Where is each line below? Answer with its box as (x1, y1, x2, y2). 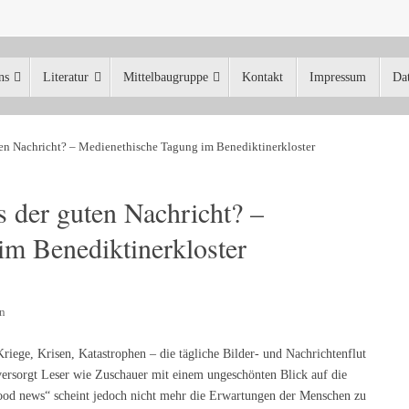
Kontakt (241, 70, 283, 85)
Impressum (309, 70, 366, 85)
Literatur (43, 70, 89, 85)
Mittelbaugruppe (122, 70, 208, 85)
